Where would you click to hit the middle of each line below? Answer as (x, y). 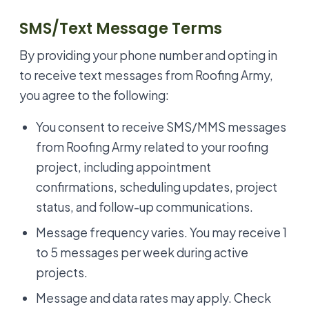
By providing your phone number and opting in (148, 55)
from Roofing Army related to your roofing (152, 147)
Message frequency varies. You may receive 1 (161, 233)
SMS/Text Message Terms (121, 28)
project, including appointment (123, 167)
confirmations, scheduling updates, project (157, 187)
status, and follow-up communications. (144, 207)
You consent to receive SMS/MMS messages (161, 127)
